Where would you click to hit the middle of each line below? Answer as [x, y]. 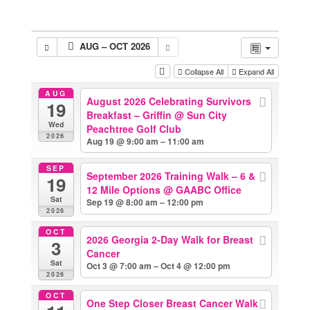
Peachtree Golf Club [134, 128]
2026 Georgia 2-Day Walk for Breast [170, 240]
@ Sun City [201, 115]
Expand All [256, 72]
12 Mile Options [125, 190]
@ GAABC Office [203, 190]
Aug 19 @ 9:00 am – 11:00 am [146, 141]
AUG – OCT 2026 [115, 46]
